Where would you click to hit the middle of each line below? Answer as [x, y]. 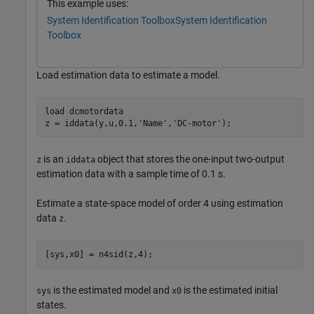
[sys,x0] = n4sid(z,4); [98, 254]
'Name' [152, 123]
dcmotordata [96, 111]
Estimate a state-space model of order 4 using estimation [160, 204]
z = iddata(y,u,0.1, [91, 123]
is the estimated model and [111, 291]
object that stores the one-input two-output [190, 159]
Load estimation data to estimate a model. [128, 75]
